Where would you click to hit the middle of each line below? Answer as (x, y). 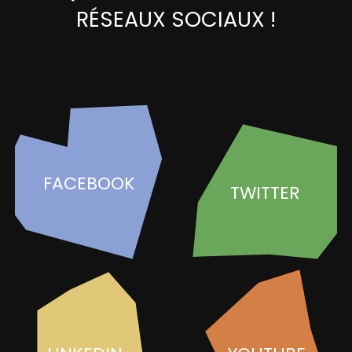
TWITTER (265, 193)
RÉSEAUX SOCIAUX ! (176, 19)
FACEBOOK (89, 183)
